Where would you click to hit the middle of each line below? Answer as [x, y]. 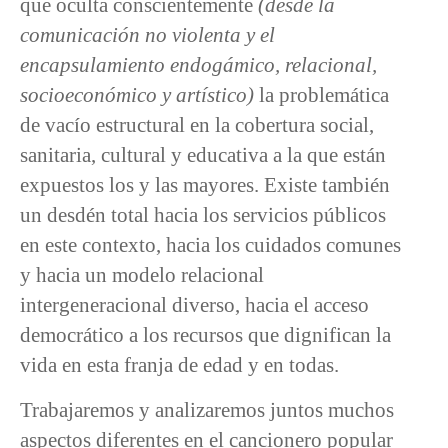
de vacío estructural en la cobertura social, [197, 124]
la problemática [321, 94]
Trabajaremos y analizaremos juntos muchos [207, 409]
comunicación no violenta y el [147, 34]
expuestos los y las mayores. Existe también [205, 184]
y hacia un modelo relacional [142, 274]
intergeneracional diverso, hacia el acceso [194, 304]
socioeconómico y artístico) [137, 94]
